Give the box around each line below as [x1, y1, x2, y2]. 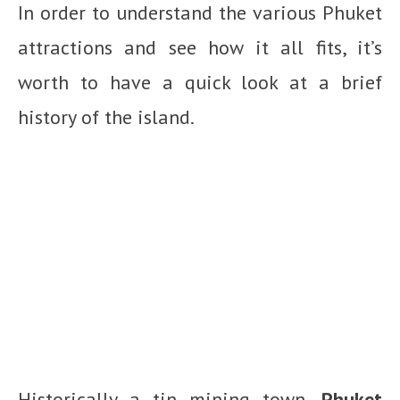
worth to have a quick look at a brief [18, 70, 382, 96]
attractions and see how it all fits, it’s [18, 35, 382, 61]
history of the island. [18, 104, 195, 130]
